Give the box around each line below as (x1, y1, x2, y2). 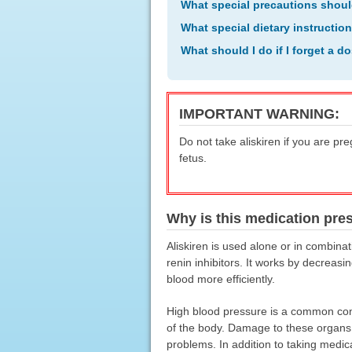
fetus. (178, 152, 207, 165)
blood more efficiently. (166, 272, 275, 285)
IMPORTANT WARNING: (178, 106, 339, 123)
